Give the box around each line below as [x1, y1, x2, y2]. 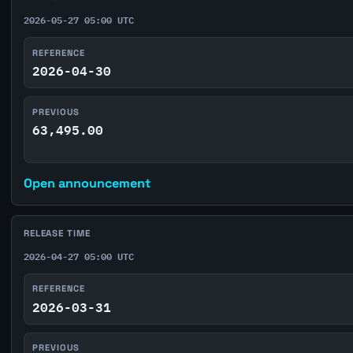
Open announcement [23, 174, 150, 191]
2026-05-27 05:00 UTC [23, 11, 134, 28]
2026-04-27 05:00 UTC [23, 247, 134, 264]
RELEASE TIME [23, 227, 91, 239]
